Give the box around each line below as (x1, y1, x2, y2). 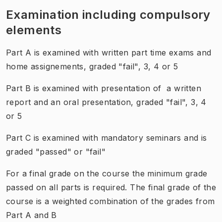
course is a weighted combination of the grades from (6, 196, 215, 206)
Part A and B (6, 210, 57, 220)
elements (6, 22, 62, 37)
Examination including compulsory (6, 7, 211, 22)
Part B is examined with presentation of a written (6, 83, 201, 93)
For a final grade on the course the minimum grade (6, 168, 208, 178)
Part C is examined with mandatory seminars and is (6, 132, 207, 143)
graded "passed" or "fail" (6, 146, 106, 157)
